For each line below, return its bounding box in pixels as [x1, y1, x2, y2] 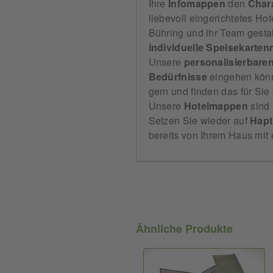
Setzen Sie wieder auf [148, 113, 250, 127]
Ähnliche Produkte [135, 221, 233, 236]
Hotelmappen [183, 99, 248, 113]
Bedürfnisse [148, 69, 207, 83]
